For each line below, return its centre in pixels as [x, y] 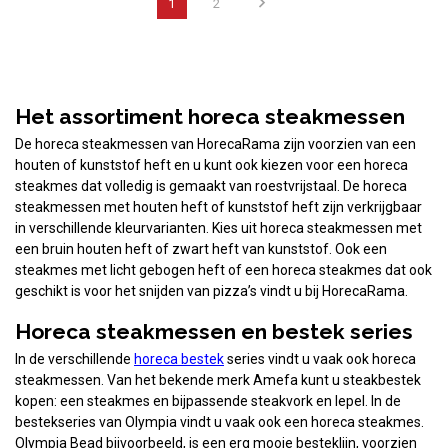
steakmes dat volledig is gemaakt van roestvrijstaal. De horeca [211, 186]
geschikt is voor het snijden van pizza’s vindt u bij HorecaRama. [211, 291]
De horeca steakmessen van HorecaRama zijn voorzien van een [215, 144]
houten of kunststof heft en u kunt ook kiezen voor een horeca [211, 165]
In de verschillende [74, 358]
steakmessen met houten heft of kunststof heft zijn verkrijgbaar [218, 207]
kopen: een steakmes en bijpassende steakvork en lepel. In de [208, 400]
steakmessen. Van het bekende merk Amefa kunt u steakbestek [218, 379]
